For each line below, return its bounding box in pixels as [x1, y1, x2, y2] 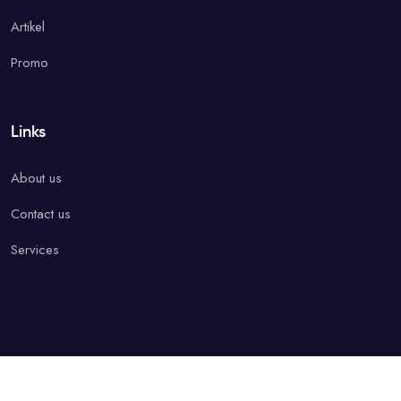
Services [11, 240, 59, 260]
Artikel [11, 17, 45, 37]
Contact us [11, 204, 71, 224]
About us [11, 168, 62, 188]
